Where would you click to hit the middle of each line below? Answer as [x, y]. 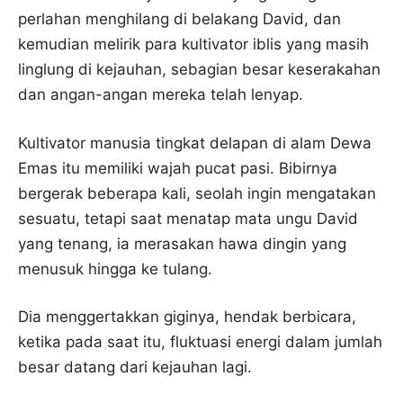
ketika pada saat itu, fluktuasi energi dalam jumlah [200, 342]
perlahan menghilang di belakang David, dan [179, 19]
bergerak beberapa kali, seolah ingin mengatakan [197, 193]
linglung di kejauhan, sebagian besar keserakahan [199, 69]
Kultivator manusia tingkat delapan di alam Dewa [195, 143]
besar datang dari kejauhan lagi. [135, 367]
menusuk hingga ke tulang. [115, 269]
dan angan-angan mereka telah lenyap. [161, 94]
